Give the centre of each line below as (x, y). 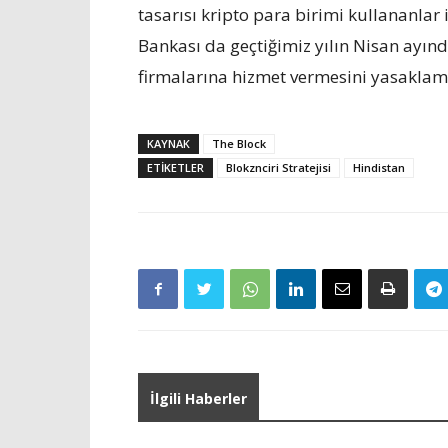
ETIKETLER (175, 167)
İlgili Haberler (198, 398)
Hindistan (379, 167)
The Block (239, 143)
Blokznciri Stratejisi (278, 167)
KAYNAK (168, 143)
